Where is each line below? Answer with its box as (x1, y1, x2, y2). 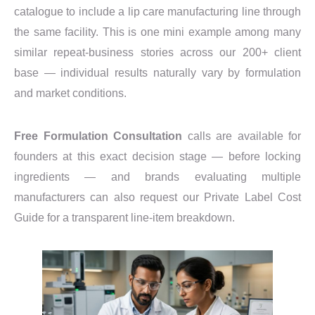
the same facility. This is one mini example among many (14, 25, 301, 38)
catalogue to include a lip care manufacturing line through (14, 5, 301, 18)
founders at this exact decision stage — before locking (14, 150, 301, 162)
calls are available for (182, 129, 301, 142)
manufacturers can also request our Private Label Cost (14, 191, 301, 203)
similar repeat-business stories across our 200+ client (14, 46, 301, 58)
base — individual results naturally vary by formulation (14, 66, 301, 79)
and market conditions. (14, 86, 127, 99)
